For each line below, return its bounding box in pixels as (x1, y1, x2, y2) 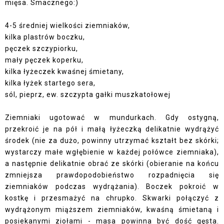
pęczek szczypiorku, (5, 44, 78, 53)
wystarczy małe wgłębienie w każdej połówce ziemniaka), (5, 148, 219, 156)
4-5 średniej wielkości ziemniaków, (5, 21, 130, 30)
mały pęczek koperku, (5, 56, 83, 64)
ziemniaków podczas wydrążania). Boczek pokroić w (5, 182, 219, 191)
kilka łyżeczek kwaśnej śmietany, (5, 67, 124, 76)
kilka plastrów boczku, (5, 33, 85, 41)
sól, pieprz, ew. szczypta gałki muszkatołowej (5, 90, 170, 99)
